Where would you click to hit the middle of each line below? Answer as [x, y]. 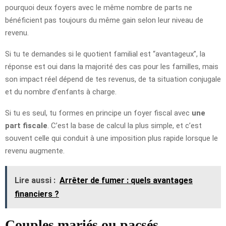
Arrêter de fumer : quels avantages [126, 180]
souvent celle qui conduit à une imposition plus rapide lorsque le [111, 138]
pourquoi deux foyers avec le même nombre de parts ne [99, 7]
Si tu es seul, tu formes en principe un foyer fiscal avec [98, 113]
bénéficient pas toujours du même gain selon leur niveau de [104, 20]
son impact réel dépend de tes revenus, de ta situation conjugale [113, 79]
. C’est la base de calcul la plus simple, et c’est [125, 125]
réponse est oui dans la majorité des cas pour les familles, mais [112, 66]
